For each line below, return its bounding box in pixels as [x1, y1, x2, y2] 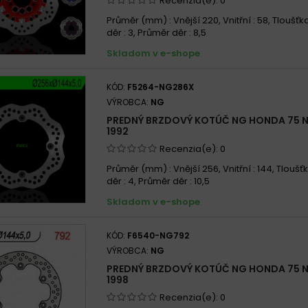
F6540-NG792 [127, 229, 189, 241]
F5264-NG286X [127, 80, 194, 93]
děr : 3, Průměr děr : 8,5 [107, 25, 206, 39]
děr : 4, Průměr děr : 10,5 [107, 174, 210, 188]
